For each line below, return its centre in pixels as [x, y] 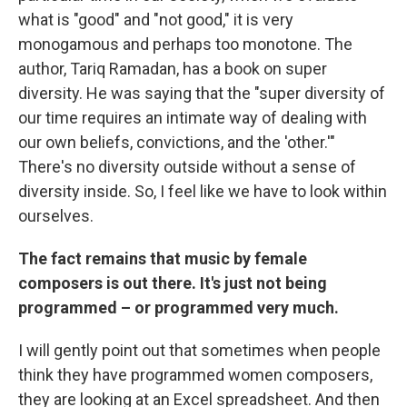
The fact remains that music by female [163, 258]
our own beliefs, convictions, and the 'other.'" [177, 142]
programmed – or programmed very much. [179, 308]
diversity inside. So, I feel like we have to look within [203, 191]
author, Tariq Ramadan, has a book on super [173, 69]
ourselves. [56, 216]
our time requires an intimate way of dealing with [193, 118]
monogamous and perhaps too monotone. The [185, 44]
